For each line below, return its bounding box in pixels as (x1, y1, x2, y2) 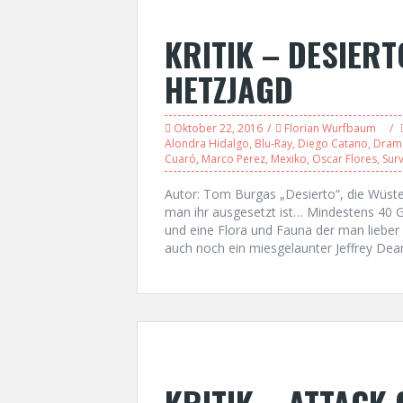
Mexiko (271, 151, 307, 166)
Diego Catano (298, 136, 368, 151)
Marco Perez (201, 151, 265, 166)
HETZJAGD (165, 65, 293, 112)
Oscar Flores (312, 151, 377, 166)
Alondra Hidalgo (165, 136, 249, 151)
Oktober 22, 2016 (174, 121, 263, 136)
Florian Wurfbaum (284, 121, 376, 136)
